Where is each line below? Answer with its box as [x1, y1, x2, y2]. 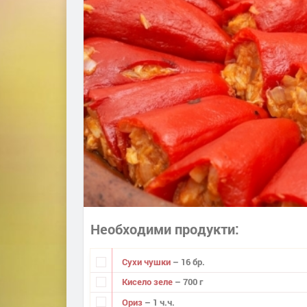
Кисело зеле [121, 275, 175, 288]
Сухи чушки [121, 256, 173, 269]
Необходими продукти [90, 219, 235, 238]
